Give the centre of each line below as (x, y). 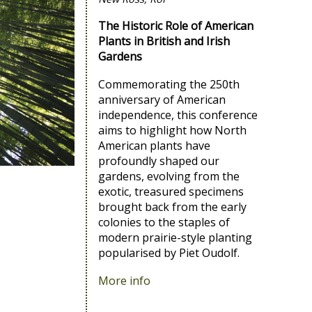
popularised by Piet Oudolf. (169, 253)
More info (124, 280)
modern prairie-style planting (175, 238)
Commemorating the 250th (169, 85)
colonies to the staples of (164, 223)
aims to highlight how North (172, 131)
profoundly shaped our (158, 161)
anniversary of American (162, 100)
